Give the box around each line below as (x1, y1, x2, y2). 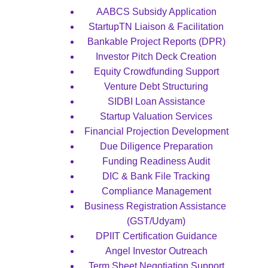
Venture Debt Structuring (104, 81, 208, 92)
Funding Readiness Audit (102, 156, 210, 166)
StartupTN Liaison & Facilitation (89, 22, 224, 32)
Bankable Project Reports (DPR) (87, 36, 226, 47)
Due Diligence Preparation (99, 141, 213, 151)
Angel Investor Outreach (105, 246, 208, 256)
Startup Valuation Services (100, 111, 212, 121)
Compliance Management (101, 186, 211, 196)
